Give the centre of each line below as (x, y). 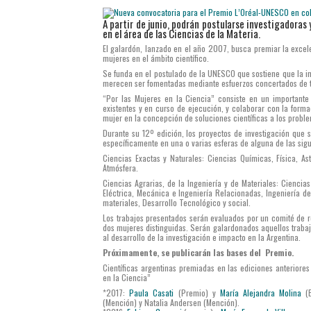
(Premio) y (197, 292)
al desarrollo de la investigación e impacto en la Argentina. (202, 237)
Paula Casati (152, 292)
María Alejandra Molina (261, 292)
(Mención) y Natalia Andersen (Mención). (171, 302)
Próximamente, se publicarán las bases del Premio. (198, 252)
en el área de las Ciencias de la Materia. (182, 33)
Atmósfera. (120, 167)
